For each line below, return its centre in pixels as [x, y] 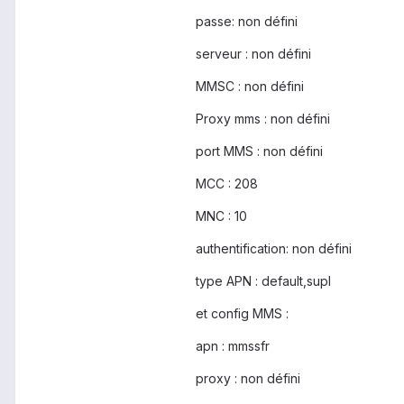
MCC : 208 [227, 184]
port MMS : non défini [259, 151]
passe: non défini [247, 22]
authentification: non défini [274, 249]
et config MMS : [242, 314]
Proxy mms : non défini [263, 119]
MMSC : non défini [250, 87]
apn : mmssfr [233, 346]
